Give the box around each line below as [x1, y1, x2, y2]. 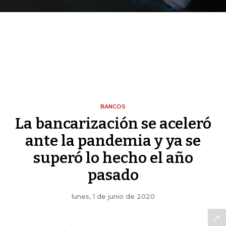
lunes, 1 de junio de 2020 [71, 192, 155, 201]
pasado [87, 166, 139, 185]
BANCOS [100, 103, 126, 110]
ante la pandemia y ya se [25, 132, 201, 150]
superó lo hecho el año [33, 149, 193, 167]
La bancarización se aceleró [15, 115, 211, 133]
